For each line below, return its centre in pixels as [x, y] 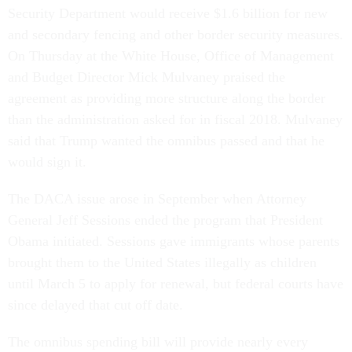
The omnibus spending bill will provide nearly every [158, 342]
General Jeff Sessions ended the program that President [165, 220]
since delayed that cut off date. [95, 305]
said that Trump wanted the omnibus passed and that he [166, 141]
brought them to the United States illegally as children [162, 262]
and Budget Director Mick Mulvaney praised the [147, 77]
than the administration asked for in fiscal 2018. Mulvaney [175, 119]
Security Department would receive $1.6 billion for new [168, 13]
